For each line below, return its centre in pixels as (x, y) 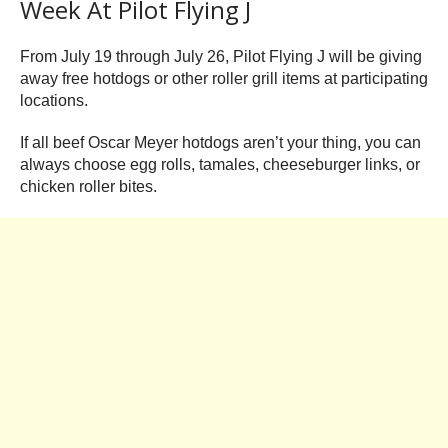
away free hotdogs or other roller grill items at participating (224, 79)
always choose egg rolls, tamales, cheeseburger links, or (220, 165)
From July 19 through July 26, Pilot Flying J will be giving (221, 57)
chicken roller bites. (88, 187)
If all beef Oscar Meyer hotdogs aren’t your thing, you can (220, 143)
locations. (54, 101)
